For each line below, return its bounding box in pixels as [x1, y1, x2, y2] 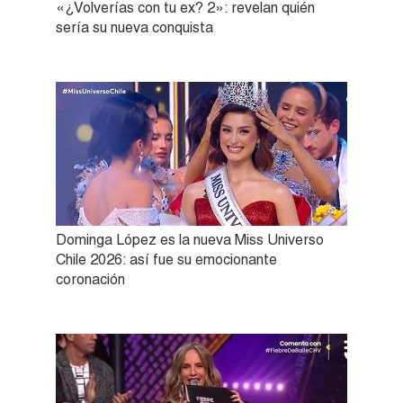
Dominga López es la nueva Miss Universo [56, 230, 324, 248]
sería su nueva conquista [56, 18, 213, 36]
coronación [56, 270, 125, 288]
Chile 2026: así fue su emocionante [56, 250, 277, 268]
